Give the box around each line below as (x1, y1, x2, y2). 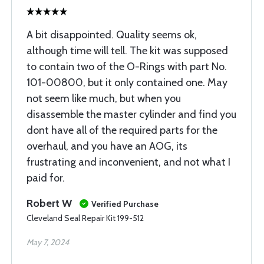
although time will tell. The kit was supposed (27, 44, 228, 57)
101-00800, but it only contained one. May (27, 76, 227, 89)
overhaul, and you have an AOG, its (27, 140, 187, 153)
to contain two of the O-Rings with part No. (27, 60, 227, 73)
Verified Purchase (91, 199, 159, 209)
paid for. (27, 171, 65, 184)
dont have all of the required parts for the (27, 124, 217, 137)
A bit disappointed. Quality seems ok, (27, 28, 197, 41)
